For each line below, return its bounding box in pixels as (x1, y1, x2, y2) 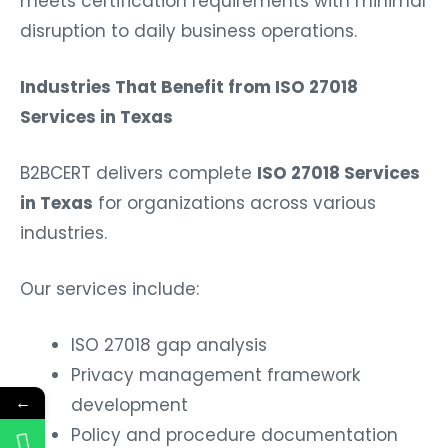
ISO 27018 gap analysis (71, 332, 267, 357)
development (71, 392, 188, 417)
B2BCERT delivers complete (20, 160, 257, 185)
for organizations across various (93, 190, 376, 215)
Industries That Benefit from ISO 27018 (20, 74, 358, 99)
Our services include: (20, 276, 199, 301)
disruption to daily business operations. (20, 18, 357, 43)
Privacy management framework (71, 362, 360, 387)
